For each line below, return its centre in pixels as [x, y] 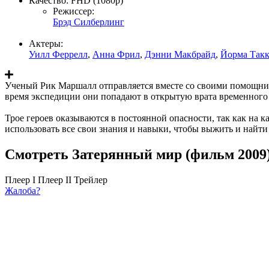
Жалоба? [23, 190]
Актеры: [46, 43]
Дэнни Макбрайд [180, 54]
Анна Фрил [116, 54]
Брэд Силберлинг [89, 22]
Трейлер [91, 180]
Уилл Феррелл [58, 54]
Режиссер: [74, 11]
